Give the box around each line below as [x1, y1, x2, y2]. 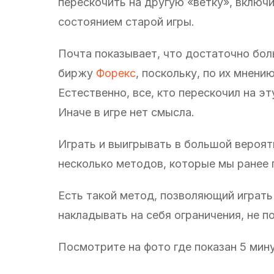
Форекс [96, 66, 136, 80]
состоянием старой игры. [58, 15, 194, 28]
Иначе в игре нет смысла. [58, 105, 194, 119]
